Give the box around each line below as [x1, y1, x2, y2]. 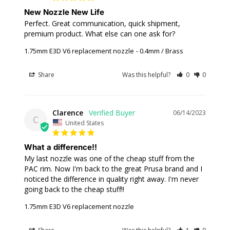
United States [65, 118, 104, 127]
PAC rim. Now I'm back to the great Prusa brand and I [24, 163, 202, 174]
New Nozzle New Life [24, 7, 104, 17]
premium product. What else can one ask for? [24, 29, 175, 39]
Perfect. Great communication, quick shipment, [24, 18, 180, 29]
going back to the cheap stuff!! [24, 184, 124, 194]
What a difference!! [24, 142, 97, 152]
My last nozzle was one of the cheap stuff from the [24, 153, 195, 163]
